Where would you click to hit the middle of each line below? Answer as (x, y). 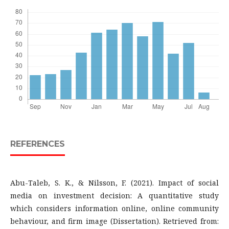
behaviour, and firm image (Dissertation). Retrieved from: (114, 221)
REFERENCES (38, 144)
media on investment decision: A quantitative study (114, 196)
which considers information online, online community (114, 208)
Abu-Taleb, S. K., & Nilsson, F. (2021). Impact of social (114, 183)
